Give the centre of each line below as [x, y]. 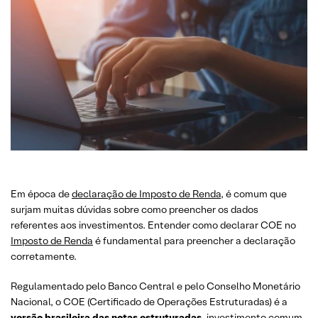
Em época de [41, 194]
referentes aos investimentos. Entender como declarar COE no [153, 225]
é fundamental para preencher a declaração [194, 241]
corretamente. [44, 256]
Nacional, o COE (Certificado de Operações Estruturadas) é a [149, 302]
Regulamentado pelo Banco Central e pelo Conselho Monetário [155, 286]
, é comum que [254, 194]
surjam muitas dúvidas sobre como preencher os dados [135, 209]
